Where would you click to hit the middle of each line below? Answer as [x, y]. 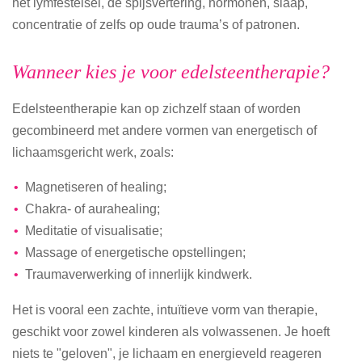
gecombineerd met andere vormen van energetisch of [164, 130]
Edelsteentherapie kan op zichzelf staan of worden [156, 108]
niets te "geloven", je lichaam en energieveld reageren [167, 353]
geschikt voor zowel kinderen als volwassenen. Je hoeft [171, 331]
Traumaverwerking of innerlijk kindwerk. [138, 274]
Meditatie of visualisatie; [93, 231]
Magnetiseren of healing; [95, 187]
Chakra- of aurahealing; [92, 209]
